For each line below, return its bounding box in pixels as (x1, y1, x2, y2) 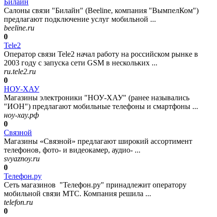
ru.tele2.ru (4, 67, 36, 76)
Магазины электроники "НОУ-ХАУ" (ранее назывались (4, 93, 189, 102)
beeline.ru (4, 24, 34, 32)
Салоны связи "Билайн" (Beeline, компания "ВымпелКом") (4, 6, 199, 15)
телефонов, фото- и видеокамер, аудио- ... (4, 146, 140, 155)
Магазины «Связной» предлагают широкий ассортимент (4, 137, 192, 146)
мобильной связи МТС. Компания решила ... (4, 189, 151, 198)
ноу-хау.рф (4, 111, 39, 120)
